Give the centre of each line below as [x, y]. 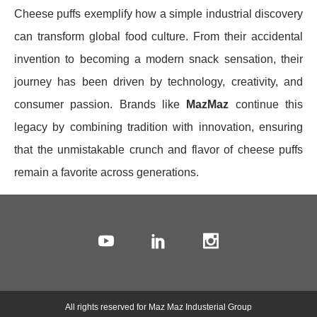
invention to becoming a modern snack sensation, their [158, 59]
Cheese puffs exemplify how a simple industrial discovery [158, 13]
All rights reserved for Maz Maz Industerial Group [158, 307]
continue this [266, 104]
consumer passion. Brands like [100, 104]
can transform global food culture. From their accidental [158, 36]
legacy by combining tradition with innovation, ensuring [158, 127]
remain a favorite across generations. [106, 172]
